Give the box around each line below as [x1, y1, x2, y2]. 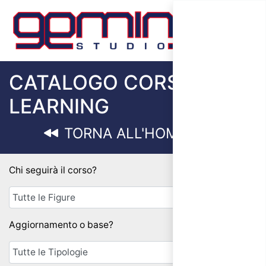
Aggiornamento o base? [9, 219, 113, 231]
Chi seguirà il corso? [9, 164, 97, 176]
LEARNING [9, 94, 109, 118]
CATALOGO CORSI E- [9, 70, 212, 94]
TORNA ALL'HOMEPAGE [60, 125, 223, 142]
